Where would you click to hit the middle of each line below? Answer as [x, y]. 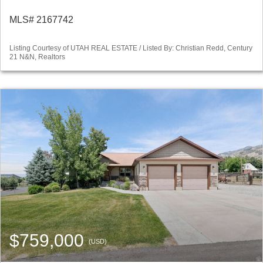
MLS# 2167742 [41, 20]
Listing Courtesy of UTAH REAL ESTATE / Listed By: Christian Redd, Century [131, 48]
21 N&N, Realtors [37, 57]
